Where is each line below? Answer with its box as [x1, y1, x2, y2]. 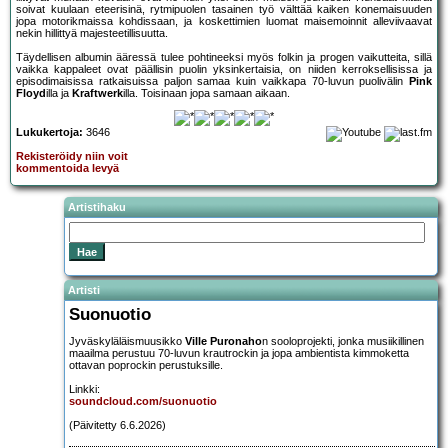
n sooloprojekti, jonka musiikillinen [262, 334, 424, 347]
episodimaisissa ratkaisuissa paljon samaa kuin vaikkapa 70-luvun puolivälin [16, 75, 409, 88]
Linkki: [69, 382, 100, 395]
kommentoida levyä [16, 162, 119, 175]
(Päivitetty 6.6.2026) [69, 418, 166, 431]
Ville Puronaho [185, 334, 262, 347]
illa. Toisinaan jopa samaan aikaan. [123, 87, 290, 100]
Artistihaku [68, 201, 126, 214]
